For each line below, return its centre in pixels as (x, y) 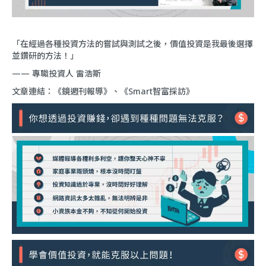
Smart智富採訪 (157, 91)
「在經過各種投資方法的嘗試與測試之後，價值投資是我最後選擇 (132, 44)
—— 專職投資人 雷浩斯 (56, 74)
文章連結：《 (37, 91)
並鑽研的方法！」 (45, 56)
